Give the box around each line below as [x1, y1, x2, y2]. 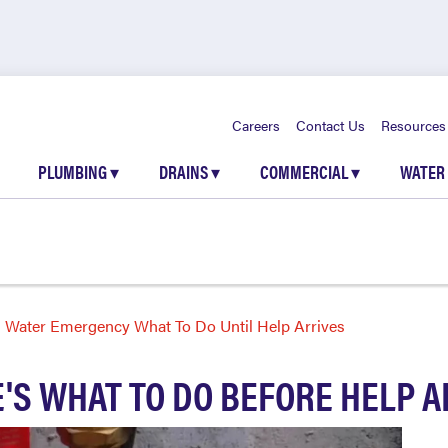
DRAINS [159, 159, 211, 184]
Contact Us [296, 115, 365, 135]
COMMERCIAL [260, 159, 351, 184]
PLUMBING [38, 159, 110, 184]
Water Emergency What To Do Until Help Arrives [5, 314, 345, 337]
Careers [232, 115, 280, 135]
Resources [381, 115, 446, 135]
